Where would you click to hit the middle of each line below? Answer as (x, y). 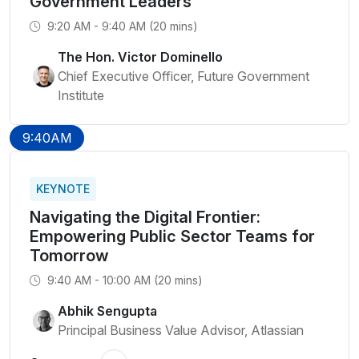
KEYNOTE (63, 189)
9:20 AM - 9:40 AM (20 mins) (121, 26)
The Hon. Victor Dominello (140, 57)
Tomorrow (69, 256)
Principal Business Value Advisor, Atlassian (181, 330)
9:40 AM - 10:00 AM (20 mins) (123, 280)
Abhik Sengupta (107, 311)
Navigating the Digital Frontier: (145, 217)
